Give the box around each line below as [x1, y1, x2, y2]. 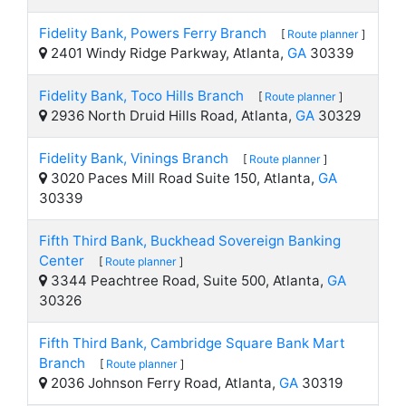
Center [39, 252, 84, 269]
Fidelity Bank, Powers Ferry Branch [39, 24, 266, 42]
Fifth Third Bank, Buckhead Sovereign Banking [39, 232, 341, 249]
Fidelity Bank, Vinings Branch [39, 150, 228, 167]
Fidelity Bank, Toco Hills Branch [39, 87, 244, 104]
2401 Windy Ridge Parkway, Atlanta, [47, 44, 287, 62]
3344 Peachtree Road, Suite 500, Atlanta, [47, 272, 327, 289]
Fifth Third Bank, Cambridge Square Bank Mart [39, 334, 345, 352]
